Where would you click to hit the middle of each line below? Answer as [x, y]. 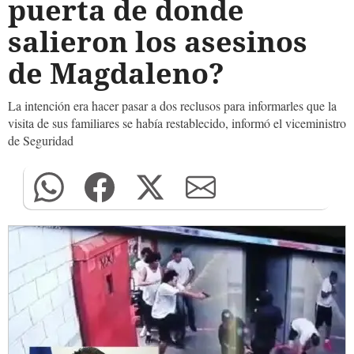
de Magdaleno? [116, 73]
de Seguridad [41, 140]
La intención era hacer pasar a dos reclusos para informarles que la [172, 105]
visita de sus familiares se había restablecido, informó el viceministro [177, 123]
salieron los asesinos [158, 41]
